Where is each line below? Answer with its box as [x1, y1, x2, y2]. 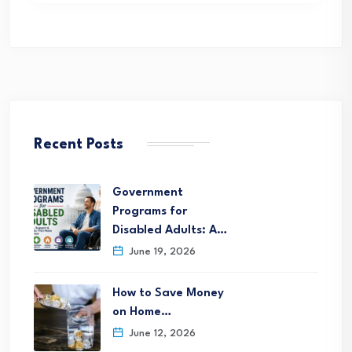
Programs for [112, 205, 187, 218]
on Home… [112, 306, 171, 318]
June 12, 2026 [126, 328, 196, 339]
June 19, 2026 [126, 246, 196, 257]
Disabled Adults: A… [112, 224, 227, 236]
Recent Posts [34, 137, 123, 152]
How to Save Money [112, 287, 224, 299]
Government [112, 186, 183, 199]
